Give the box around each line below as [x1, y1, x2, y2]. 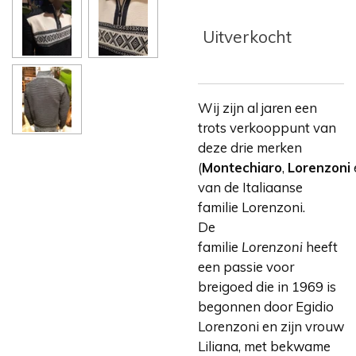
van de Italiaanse [198, 178, 303, 195]
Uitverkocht [203, 25, 292, 47]
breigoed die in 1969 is [198, 277, 336, 295]
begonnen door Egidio [198, 297, 334, 315]
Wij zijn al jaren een [198, 99, 317, 116]
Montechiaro [202, 158, 282, 176]
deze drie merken [198, 138, 302, 156]
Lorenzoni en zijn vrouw [198, 317, 344, 335]
